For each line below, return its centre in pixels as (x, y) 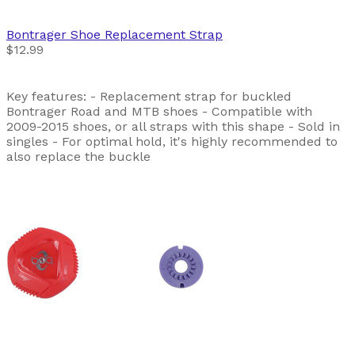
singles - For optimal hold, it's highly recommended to (172, 141)
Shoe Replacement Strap (147, 34)
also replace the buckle (78, 156)
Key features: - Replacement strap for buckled (149, 96)
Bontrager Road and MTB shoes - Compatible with (159, 111)
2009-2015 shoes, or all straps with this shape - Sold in (173, 126)
